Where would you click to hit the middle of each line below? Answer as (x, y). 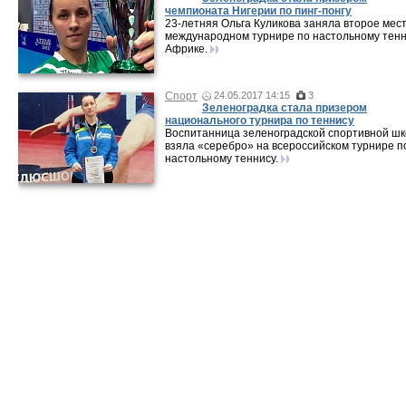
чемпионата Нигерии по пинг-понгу (258, 11)
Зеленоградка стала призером (285, 108)
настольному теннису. (222, 159)
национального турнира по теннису (260, 121)
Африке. (186, 49)
